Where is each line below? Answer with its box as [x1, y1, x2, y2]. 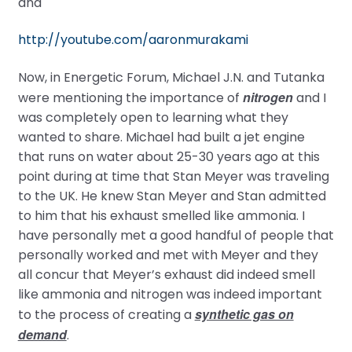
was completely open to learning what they [17, 108, 288, 127]
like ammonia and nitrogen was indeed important [17, 285, 322, 304]
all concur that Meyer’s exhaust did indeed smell [17, 266, 315, 284]
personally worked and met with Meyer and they [17, 246, 318, 265]
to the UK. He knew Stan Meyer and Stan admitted [17, 187, 326, 206]
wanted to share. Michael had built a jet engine [17, 128, 305, 147]
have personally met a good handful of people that [17, 226, 334, 245]
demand [17, 325, 67, 344]
